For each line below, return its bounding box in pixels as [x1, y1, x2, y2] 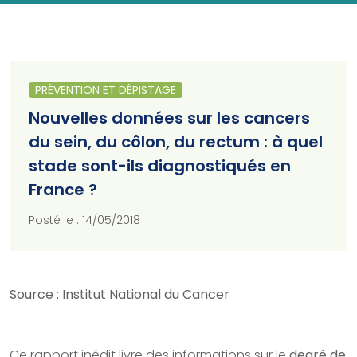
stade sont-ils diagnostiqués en [29, 154, 291, 177]
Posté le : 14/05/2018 [29, 211, 140, 228]
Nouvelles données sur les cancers [29, 106, 310, 129]
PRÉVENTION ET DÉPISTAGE [35, 81, 176, 98]
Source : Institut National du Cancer [10, 284, 229, 304]
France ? [29, 178, 97, 201]
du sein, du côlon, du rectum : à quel [29, 130, 323, 153]
